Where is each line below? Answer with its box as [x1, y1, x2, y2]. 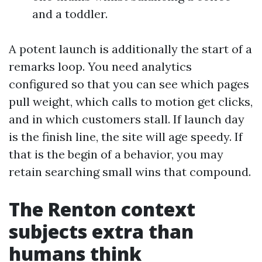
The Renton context [9, 196, 195, 222]
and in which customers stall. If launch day [9, 112, 244, 126]
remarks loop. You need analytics [9, 59, 192, 74]
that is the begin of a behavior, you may [9, 147, 223, 161]
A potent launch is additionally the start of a [9, 42, 252, 56]
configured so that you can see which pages [9, 77, 249, 91]
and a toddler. [32, 6, 108, 21]
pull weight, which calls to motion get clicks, [9, 94, 253, 109]
